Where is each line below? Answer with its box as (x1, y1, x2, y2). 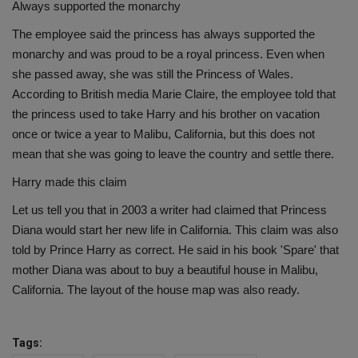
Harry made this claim (12, 175, 127, 189)
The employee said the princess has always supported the (12, 27, 315, 42)
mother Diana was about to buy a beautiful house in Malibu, (12, 263, 318, 277)
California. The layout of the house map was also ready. (12, 283, 303, 297)
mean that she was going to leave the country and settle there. (12, 147, 334, 161)
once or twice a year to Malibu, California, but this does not (12, 127, 315, 141)
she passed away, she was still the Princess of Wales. (12, 67, 293, 82)
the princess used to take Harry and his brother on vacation (12, 107, 320, 121)
